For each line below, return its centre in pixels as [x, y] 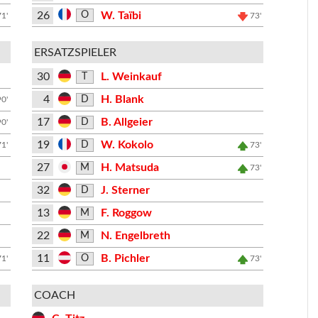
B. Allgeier [127, 122]
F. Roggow [127, 213]
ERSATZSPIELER [76, 52]
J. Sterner [126, 190]
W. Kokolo [127, 145]
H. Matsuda [130, 168]
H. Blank [123, 99]
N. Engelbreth [136, 236]
